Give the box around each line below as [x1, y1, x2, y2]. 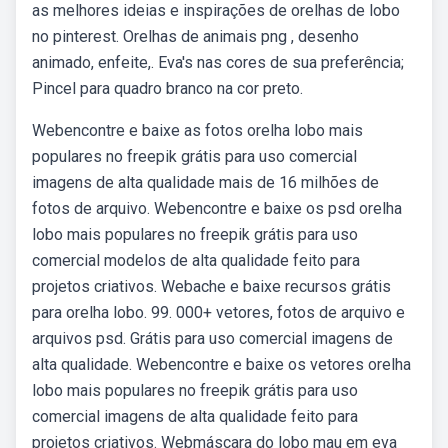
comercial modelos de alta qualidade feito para [32, 251, 360, 270]
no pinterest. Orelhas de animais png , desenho [32, 27, 359, 46]
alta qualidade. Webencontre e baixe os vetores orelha [32, 355, 411, 374]
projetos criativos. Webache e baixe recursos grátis [32, 277, 391, 296]
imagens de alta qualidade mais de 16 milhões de [32, 173, 379, 192]
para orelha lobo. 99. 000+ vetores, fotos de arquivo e [32, 303, 405, 322]
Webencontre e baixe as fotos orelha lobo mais [32, 121, 363, 140]
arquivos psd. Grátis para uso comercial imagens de [32, 329, 393, 348]
